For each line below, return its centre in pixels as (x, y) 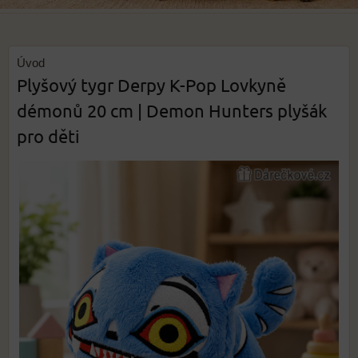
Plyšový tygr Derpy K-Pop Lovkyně (151, 85)
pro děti (48, 136)
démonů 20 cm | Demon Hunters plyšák (172, 110)
